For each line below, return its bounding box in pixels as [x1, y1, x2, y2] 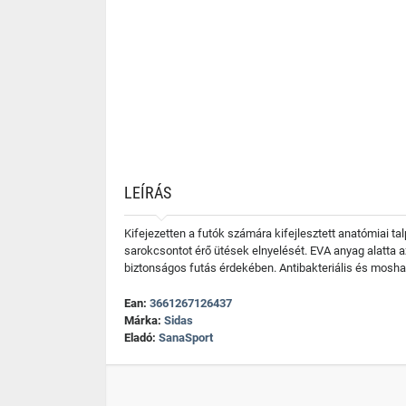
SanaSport [159, 331, 213, 344]
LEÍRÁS [124, 183, 171, 202]
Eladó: [124, 331, 159, 344]
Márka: [124, 314, 164, 327]
